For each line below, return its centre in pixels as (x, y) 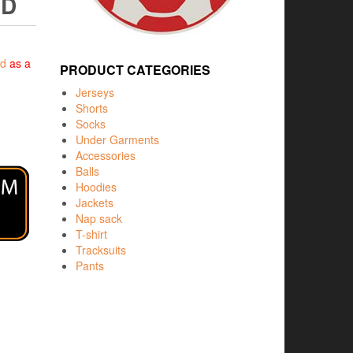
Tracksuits (101, 249)
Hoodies (96, 186)
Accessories (106, 155)
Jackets (95, 202)
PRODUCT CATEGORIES (135, 69)
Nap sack (99, 218)
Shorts (92, 108)
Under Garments (117, 139)
